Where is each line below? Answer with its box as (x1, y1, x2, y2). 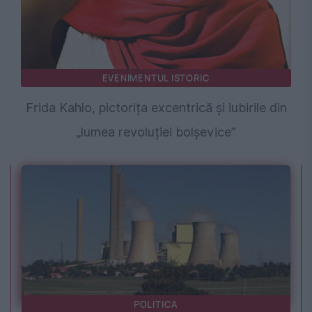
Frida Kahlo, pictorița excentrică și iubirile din (25, 100, 287, 116)
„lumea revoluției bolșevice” (77, 125, 235, 140)
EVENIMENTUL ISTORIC (102, 72, 210, 85)
